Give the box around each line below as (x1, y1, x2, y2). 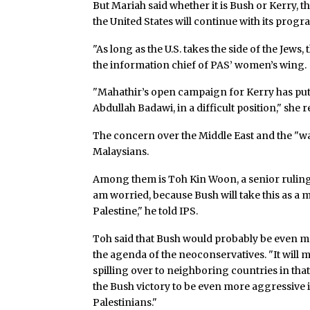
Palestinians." (93, 295, 158, 309)
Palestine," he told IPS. (93, 204, 199, 217)
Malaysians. (93, 145, 149, 158)
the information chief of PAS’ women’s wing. (93, 58, 307, 71)
